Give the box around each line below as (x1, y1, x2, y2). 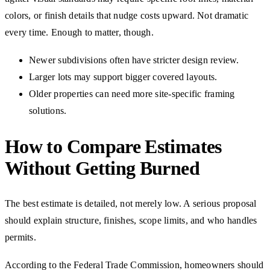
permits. (5, 231, 36, 242)
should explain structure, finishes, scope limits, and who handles (5, 215, 257, 225)
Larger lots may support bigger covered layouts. (29, 72, 218, 83)
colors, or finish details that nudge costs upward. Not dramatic (5, 10, 249, 21)
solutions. (29, 105, 67, 116)
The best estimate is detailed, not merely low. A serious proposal (5, 198, 257, 209)
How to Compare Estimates (5, 136, 222, 158)
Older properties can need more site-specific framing (29, 89, 235, 99)
